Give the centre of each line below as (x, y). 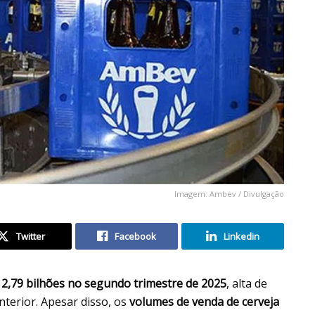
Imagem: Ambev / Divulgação (229, 194)
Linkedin (242, 237)
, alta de (247, 284)
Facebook (135, 237)
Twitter (30, 237)
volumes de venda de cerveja (204, 302)
